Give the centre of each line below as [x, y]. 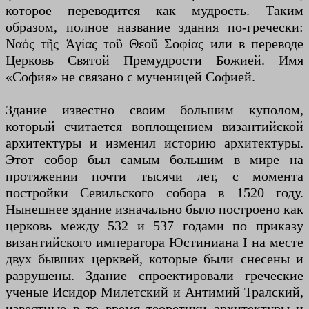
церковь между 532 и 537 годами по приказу [154, 226]
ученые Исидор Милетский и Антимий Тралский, [154, 292]
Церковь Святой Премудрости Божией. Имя [154, 60]
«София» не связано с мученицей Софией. [130, 77]
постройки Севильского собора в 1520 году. [154, 193]
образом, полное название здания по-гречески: [154, 27]
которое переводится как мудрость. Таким [154, 11]
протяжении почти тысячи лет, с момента [154, 176]
